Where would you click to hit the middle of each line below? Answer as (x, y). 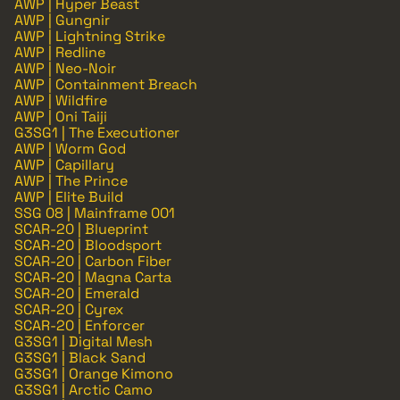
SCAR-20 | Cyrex (69, 309)
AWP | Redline (60, 52)
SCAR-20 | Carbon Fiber (93, 261)
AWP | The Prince (71, 180)
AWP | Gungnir (62, 20)
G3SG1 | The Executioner (97, 132)
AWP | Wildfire (61, 100)
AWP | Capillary (64, 164)
